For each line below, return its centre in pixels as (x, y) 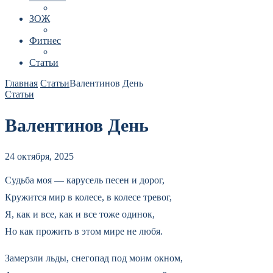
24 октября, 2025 (39, 156)
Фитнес (45, 41)
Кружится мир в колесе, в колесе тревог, (88, 197)
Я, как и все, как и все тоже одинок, (80, 214)
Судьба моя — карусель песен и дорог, (85, 180)
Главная (21, 83)
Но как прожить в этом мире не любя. (84, 231)
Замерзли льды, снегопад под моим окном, (94, 258)
